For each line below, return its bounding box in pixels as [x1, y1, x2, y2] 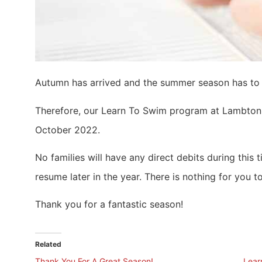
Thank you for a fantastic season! [35, 198, 183, 211]
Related [35, 240, 61, 249]
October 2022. [35, 123, 100, 136]
